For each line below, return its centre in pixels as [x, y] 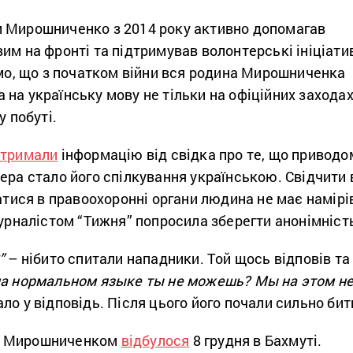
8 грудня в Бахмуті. [257, 341]
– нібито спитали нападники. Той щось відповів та [178, 259]
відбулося [155, 341]
